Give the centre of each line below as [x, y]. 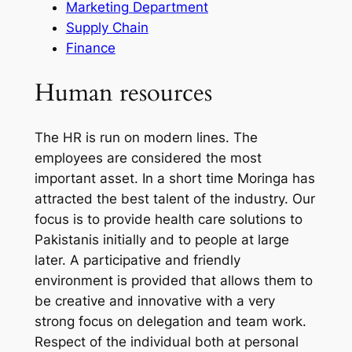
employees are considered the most [148, 158]
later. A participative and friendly [137, 260]
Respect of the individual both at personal [166, 342]
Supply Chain [107, 27]
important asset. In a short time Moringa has [174, 179]
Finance [90, 48]
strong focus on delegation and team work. [170, 322]
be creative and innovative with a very [154, 301]
